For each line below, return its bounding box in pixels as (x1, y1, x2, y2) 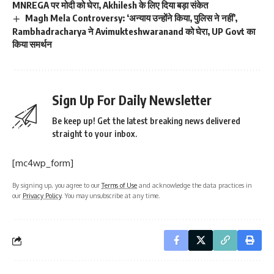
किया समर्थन (12, 39, 52, 50)
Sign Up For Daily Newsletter (52, 92, 212, 109)
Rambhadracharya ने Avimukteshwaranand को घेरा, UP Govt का (12, 26, 255, 37)
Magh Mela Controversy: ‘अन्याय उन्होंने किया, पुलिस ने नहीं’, (25, 12, 238, 24)
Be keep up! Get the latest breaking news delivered (52, 116, 240, 127)
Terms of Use (102, 181, 137, 190)
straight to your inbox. (52, 128, 137, 139)
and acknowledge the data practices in (137, 181, 252, 190)
